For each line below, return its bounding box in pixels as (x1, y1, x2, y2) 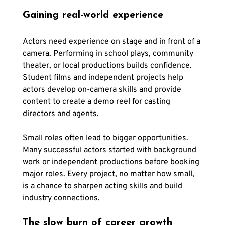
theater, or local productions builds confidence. (22, 61, 194, 71)
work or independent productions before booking (22, 157, 201, 168)
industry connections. (22, 193, 100, 204)
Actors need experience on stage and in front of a (22, 37, 202, 47)
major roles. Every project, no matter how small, (22, 169, 196, 180)
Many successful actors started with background (22, 145, 198, 156)
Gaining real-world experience (22, 10, 163, 21)
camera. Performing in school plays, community (22, 49, 195, 59)
